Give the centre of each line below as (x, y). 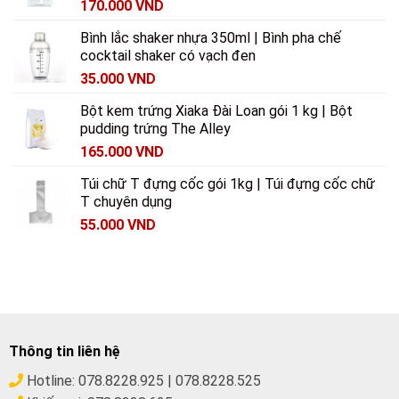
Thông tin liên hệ (64, 351)
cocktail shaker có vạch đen (168, 55)
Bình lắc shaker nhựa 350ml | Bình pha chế (211, 37)
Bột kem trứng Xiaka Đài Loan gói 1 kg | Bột (216, 110)
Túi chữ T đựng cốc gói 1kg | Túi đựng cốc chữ (228, 183)
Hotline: (50, 380)
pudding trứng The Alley (155, 128)
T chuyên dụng (126, 201)
